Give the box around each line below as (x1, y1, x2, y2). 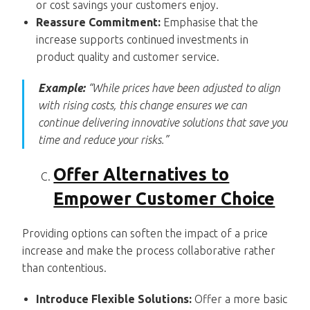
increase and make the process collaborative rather (22, 244, 276, 257)
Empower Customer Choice (53, 188, 275, 208)
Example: (38, 81, 86, 94)
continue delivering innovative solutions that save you (38, 116, 288, 129)
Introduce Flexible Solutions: (36, 292, 192, 305)
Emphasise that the (161, 15, 259, 28)
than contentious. (22, 261, 107, 274)
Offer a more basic (192, 292, 288, 305)
